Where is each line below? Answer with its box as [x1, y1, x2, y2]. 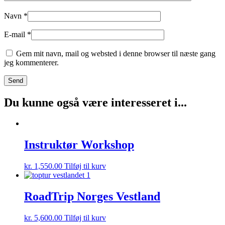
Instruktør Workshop [24, 138, 134, 152]
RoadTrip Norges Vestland [24, 190, 160, 203]
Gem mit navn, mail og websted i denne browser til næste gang [16, 49, 215, 58]
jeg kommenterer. [4, 58, 59, 67]
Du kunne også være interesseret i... [4, 95, 187, 109]
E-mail [4, 30, 27, 39]
